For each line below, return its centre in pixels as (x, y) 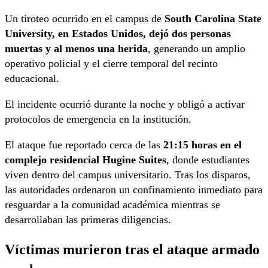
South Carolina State (213, 19)
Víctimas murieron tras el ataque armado (132, 249)
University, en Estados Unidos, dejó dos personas (118, 34)
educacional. (32, 79)
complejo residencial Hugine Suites (86, 160)
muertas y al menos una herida (76, 49)
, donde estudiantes (208, 160)
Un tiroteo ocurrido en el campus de (85, 19)
